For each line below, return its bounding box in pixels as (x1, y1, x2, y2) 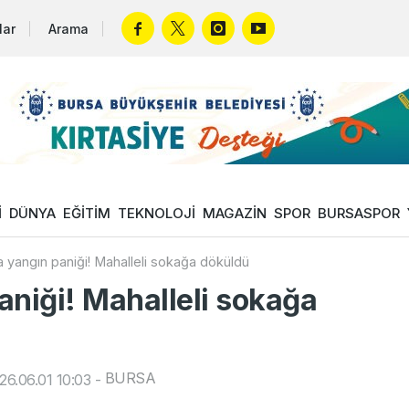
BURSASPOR (318, 204, 400, 222)
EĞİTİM (63, 204, 110, 222)
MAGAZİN (203, 204, 267, 222)
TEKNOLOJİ (118, 204, 195, 222)
